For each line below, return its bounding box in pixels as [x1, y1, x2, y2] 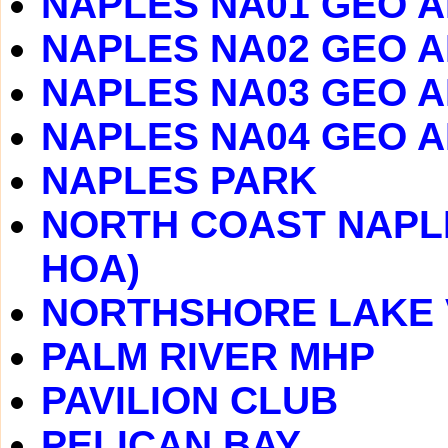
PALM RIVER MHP [41, 335, 375, 378]
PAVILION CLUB [41, 379, 338, 422]
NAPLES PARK [41, 159, 317, 202]
